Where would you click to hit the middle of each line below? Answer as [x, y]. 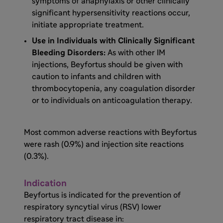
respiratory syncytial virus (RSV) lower [93, 207]
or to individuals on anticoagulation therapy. [112, 100]
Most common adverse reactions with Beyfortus [110, 132]
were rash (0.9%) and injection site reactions [104, 144]
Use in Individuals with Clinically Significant [113, 41]
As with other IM [135, 53]
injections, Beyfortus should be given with [107, 64]
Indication [45, 183]
